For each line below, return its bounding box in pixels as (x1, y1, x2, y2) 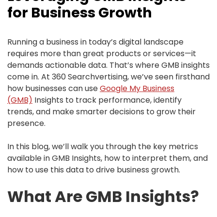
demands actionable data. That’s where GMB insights (7, 60, 210, 71)
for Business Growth (7, 3, 152, 22)
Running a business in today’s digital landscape (7, 36, 184, 47)
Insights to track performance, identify (32, 94, 182, 106)
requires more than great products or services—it (7, 48, 196, 59)
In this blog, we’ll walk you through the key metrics (7, 141, 198, 152)
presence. (7, 118, 46, 129)
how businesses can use (7, 83, 100, 94)
